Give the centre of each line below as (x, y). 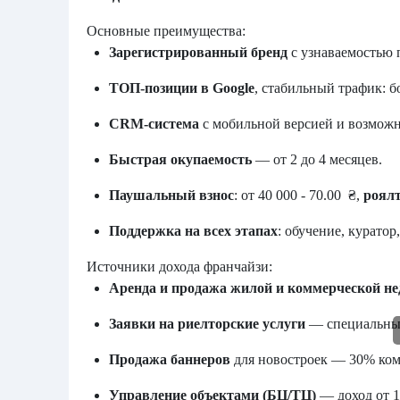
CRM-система (154, 124)
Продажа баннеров (170, 359)
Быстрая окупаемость (180, 159)
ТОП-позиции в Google (182, 88)
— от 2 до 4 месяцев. (317, 159)
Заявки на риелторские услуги (207, 324)
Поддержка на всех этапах (193, 231)
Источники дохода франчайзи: (179, 267)
